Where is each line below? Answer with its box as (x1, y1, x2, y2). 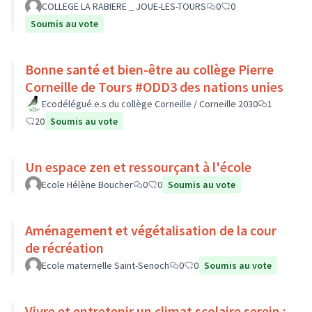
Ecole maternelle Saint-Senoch (42, 259, 169, 272)
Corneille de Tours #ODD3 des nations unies (25, 78, 283, 95)
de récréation (25, 239, 104, 256)
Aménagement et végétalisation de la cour (25, 221, 276, 239)
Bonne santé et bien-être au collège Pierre (25, 61, 274, 78)
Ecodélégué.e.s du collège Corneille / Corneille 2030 (42, 97, 258, 110)
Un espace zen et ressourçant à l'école (25, 158, 251, 175)
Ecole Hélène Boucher (42, 178, 133, 191)
